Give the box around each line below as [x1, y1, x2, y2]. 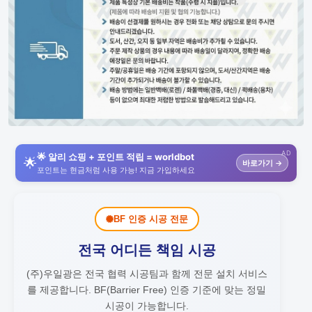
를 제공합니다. [27, 285, 92, 296]
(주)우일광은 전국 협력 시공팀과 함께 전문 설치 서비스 [26, 269, 267, 280]
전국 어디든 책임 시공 [77, 242, 216, 258]
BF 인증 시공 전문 [113, 214, 188, 225]
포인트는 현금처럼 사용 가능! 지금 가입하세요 [37, 166, 195, 175]
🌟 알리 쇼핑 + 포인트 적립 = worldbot [37, 151, 194, 163]
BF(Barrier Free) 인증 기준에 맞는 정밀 [91, 285, 267, 296]
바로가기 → [242, 158, 282, 169]
